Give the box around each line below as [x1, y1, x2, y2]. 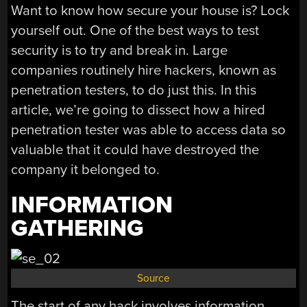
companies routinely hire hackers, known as [11, 62, 277, 79]
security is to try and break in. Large [11, 42, 228, 60]
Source [137, 271, 170, 284]
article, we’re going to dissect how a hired [11, 101, 266, 119]
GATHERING [11, 214, 145, 243]
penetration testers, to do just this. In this [11, 82, 257, 99]
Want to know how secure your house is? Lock [11, 2, 290, 20]
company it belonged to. [11, 161, 160, 179]
